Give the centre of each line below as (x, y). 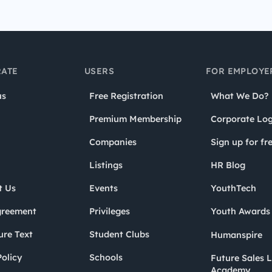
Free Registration (126, 96)
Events (104, 188)
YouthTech (233, 188)
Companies (113, 142)
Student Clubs (119, 234)
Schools (106, 257)
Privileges (110, 211)
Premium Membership (135, 119)
